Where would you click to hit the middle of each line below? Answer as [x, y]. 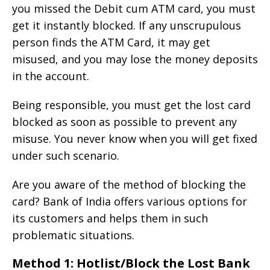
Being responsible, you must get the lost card [131, 105]
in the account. [51, 76]
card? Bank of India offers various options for [130, 201]
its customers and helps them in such [110, 218]
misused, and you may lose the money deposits [135, 59]
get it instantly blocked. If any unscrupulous [127, 25]
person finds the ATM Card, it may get [111, 42]
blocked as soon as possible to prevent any [124, 121]
